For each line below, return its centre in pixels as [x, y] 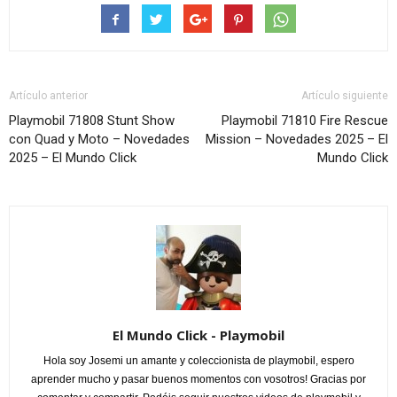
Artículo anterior [48, 96]
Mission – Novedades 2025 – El [297, 140]
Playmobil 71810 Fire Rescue [305, 121]
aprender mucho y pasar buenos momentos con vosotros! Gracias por [198, 380]
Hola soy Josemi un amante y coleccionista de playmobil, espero [198, 361]
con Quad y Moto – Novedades [99, 140]
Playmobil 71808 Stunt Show [92, 121]
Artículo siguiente [345, 96]
